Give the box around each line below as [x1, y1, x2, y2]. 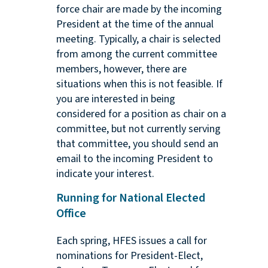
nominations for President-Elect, [56, 248, 203, 264]
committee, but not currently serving [56, 121, 221, 137]
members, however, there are [56, 62, 187, 77]
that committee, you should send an [56, 136, 218, 152]
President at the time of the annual [56, 17, 214, 32]
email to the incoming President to [56, 151, 213, 167]
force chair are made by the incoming [56, 2, 222, 17]
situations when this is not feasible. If [56, 77, 223, 92]
